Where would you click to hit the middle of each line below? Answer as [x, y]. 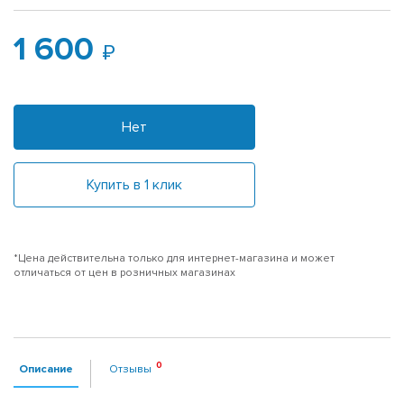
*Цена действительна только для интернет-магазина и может [174, 258]
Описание [46, 368]
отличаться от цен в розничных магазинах [124, 272]
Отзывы [130, 368]
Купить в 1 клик [134, 184]
